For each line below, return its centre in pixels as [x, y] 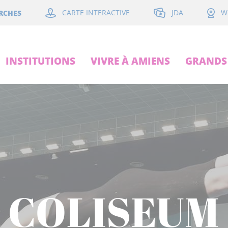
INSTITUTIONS [40, 61]
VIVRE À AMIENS [130, 61]
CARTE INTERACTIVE [96, 13]
